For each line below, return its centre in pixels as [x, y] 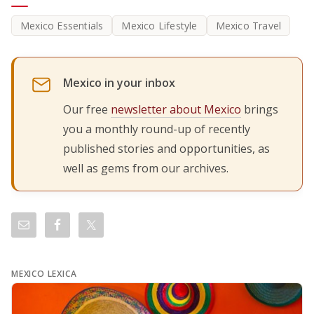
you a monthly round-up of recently [157, 129]
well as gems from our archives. [146, 168]
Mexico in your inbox [119, 82]
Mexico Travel [248, 25]
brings [260, 109]
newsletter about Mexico [176, 109]
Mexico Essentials [62, 25]
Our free [87, 109]
